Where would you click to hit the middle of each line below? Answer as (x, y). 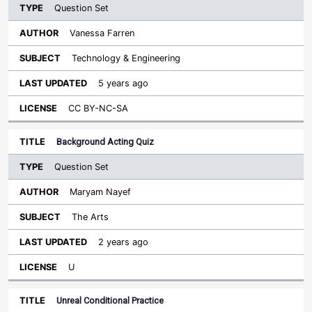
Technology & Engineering (126, 58)
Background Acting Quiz (105, 142)
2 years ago (123, 242)
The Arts (90, 217)
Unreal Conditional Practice (110, 301)
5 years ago (123, 83)
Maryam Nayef (100, 192)
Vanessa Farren (102, 33)
